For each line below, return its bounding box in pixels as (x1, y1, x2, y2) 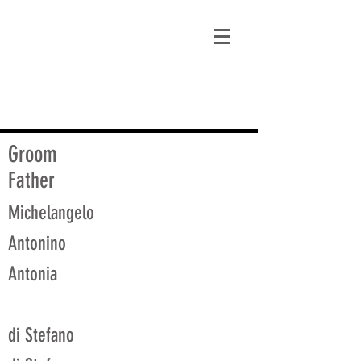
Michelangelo (8, 201, 94, 224)
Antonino (8, 232, 66, 255)
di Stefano (8, 324, 74, 346)
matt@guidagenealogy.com (16, 20, 176, 35)
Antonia (8, 263, 57, 285)
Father (8, 168, 55, 193)
